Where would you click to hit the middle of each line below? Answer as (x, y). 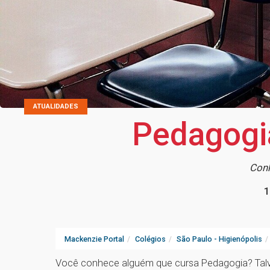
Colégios (150, 239)
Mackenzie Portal (94, 239)
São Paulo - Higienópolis (219, 239)
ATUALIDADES (56, 107)
